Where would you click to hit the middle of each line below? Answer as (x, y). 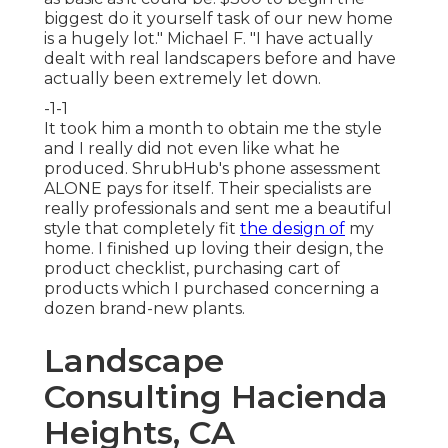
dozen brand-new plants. (144, 309)
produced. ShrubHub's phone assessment (212, 169)
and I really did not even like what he (192, 149)
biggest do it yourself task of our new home (218, 19)
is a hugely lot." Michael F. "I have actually (208, 39)
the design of (292, 229)
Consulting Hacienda (216, 397)
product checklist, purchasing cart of (192, 269)
